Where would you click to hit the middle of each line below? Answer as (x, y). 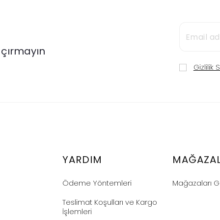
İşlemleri (77, 211)
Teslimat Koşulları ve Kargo (110, 202)
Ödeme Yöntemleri (97, 183)
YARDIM (82, 160)
